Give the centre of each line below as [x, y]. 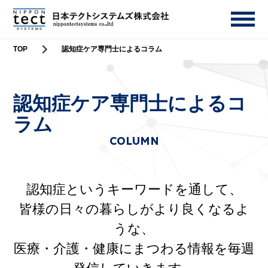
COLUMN [134, 141]
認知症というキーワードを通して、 [134, 189]
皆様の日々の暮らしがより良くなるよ [134, 209]
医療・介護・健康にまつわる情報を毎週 [134, 249]
